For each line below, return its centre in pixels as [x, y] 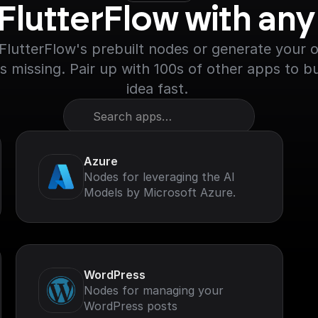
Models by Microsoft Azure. [159, 192]
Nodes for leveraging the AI [159, 177]
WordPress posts [130, 306]
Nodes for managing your [153, 290]
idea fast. [159, 89]
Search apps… [132, 116]
